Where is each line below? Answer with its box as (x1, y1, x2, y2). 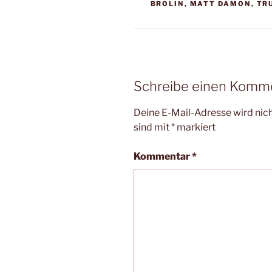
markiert (175, 121, 216, 133)
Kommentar (134, 150, 192, 162)
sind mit (134, 121, 171, 133)
